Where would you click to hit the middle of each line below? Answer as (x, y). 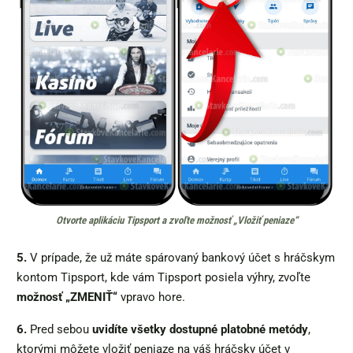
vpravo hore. (151, 297)
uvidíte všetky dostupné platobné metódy (200, 329)
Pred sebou (59, 329)
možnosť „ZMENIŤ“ (67, 297)
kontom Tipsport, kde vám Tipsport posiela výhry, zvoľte (163, 277)
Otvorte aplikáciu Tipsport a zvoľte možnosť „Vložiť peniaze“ (176, 220)
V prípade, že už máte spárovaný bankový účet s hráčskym (181, 257)
